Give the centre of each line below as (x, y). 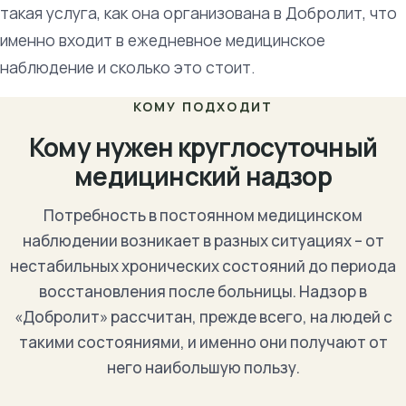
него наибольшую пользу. (203, 367)
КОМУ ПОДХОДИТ (203, 106)
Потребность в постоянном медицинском (203, 215)
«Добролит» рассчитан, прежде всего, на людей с (203, 317)
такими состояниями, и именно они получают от (203, 342)
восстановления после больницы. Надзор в (203, 291)
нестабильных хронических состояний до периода (203, 266)
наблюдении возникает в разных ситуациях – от (203, 241)
